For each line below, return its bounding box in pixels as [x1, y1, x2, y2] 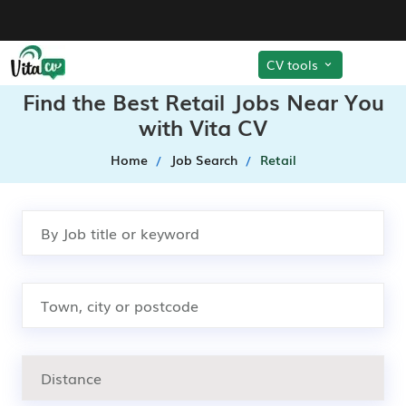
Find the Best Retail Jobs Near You [22, 85, 384, 117]
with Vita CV [139, 111, 267, 142]
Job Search [169, 150, 237, 169]
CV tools [266, 54, 322, 73]
